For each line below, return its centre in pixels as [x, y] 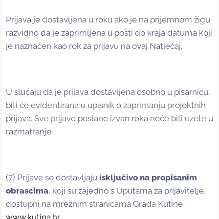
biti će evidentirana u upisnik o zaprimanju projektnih [106, 105]
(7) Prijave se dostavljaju [53, 178]
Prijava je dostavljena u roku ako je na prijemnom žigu [108, 20]
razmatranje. [29, 132]
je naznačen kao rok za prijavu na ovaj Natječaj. [94, 46]
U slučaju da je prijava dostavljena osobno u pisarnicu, [108, 92]
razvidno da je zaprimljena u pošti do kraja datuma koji [109, 33]
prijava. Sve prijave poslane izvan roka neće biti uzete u [109, 119]
